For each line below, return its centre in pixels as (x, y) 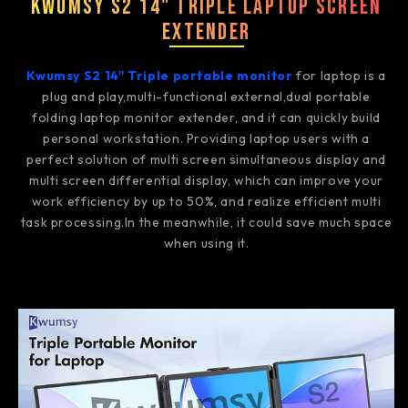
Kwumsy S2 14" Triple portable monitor (160, 75)
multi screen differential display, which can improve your (206, 180)
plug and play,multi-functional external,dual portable (206, 96)
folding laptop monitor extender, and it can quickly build (206, 117)
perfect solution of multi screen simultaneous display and (206, 159)
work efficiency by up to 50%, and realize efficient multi (206, 201)
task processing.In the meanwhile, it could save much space (206, 222)
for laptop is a (339, 75)
